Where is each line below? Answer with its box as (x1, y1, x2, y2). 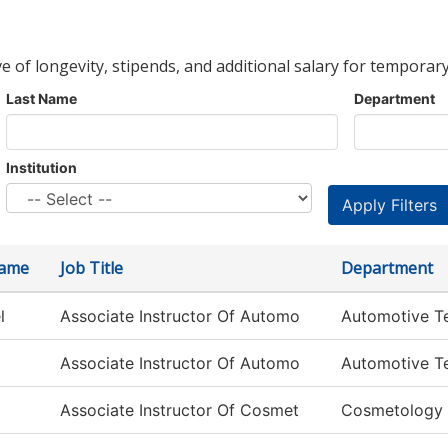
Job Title (60, 257, 123, 279)
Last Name (6, 90, 77, 107)
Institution (6, 159, 77, 176)
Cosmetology (341, 400, 443, 420)
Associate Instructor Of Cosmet (60, 400, 299, 420)
